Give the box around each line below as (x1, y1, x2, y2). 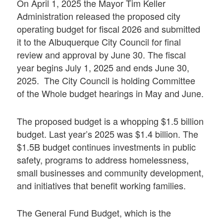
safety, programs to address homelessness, (17, 153, 189, 166)
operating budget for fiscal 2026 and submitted (17, 22, 201, 36)
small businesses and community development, (17, 166, 204, 179)
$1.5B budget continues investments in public (17, 140, 196, 153)
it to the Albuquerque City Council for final (17, 35, 181, 49)
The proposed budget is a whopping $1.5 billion (17, 114, 204, 127)
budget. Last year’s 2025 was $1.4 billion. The (17, 127, 199, 140)
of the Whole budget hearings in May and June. (17, 87, 204, 100)
